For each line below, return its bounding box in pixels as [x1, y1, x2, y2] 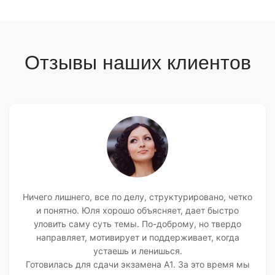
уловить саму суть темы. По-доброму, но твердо [34, 219, 241, 229]
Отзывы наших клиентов [24, 52, 251, 74]
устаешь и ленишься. [93, 246, 182, 256]
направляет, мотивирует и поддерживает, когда [36, 232, 239, 242]
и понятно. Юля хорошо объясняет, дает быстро [36, 205, 239, 215]
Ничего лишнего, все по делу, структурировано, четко [23, 192, 252, 202]
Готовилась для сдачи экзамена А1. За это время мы [25, 259, 250, 269]
